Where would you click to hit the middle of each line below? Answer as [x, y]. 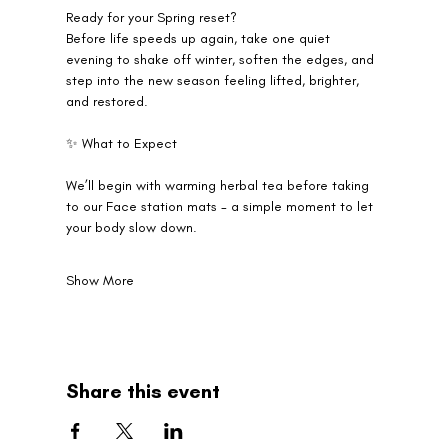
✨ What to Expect [121, 144]
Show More [99, 281]
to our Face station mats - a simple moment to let [221, 207]
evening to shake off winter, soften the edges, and [221, 60]
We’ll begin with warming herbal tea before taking [219, 186]
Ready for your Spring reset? [151, 18]
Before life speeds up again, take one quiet [199, 39]
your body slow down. [131, 228]
